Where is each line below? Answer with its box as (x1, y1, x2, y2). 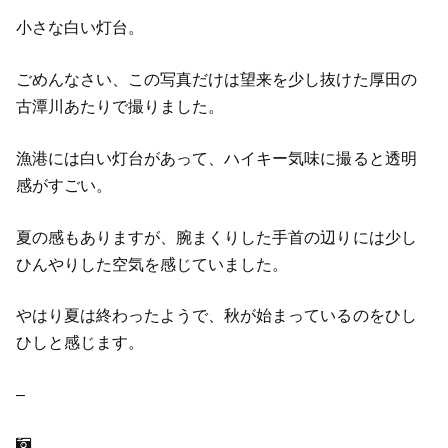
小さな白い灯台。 (15, 19, 144, 37)
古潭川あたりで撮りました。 (15, 98, 225, 116)
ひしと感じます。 (15, 334, 144, 352)
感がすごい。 (15, 176, 112, 194)
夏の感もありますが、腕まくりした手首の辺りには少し (15, 228, 417, 246)
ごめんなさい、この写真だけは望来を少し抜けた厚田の (15, 71, 417, 89)
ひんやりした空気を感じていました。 (15, 255, 289, 273)
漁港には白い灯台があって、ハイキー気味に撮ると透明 (15, 149, 417, 167)
